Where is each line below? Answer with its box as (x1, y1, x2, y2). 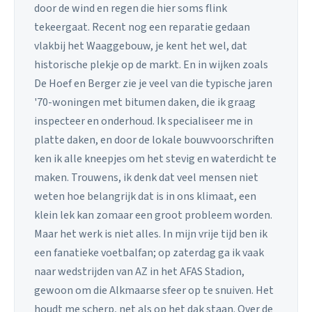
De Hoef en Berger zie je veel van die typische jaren (34, 75, 272, 91)
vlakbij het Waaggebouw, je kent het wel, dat (34, 38, 247, 54)
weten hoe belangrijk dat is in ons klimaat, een (34, 188, 256, 204)
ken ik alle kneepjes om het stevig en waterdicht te (34, 150, 276, 166)
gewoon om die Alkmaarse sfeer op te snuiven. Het (34, 282, 274, 298)
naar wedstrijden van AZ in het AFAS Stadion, (34, 263, 244, 279)
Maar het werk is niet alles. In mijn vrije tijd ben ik (34, 226, 267, 242)
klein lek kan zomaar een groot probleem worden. (34, 207, 272, 223)
